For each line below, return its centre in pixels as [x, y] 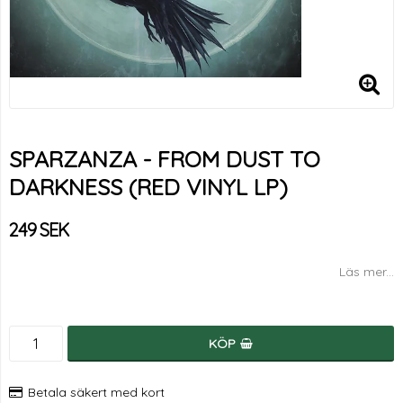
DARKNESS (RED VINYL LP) [148, 187]
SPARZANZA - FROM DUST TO [165, 159]
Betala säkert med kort [96, 392]
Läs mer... [367, 272]
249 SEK [39, 230]
